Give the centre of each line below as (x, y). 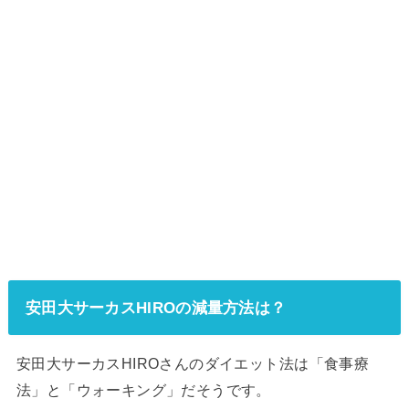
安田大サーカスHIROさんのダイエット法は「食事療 (193, 364)
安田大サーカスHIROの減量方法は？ (156, 307)
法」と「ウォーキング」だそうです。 (143, 390)
